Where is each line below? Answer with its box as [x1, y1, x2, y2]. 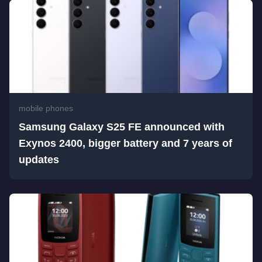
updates [19, 154, 59, 166]
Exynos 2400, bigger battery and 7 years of [19, 137, 232, 149]
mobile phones [19, 104, 73, 113]
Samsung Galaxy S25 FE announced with [19, 121, 225, 133]
